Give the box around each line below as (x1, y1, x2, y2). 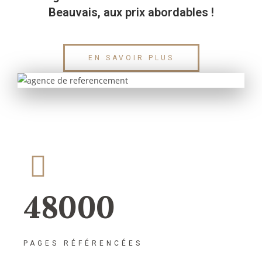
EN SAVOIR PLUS (88, 54, 174, 62)
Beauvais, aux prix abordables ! (48, 5, 214, 19)
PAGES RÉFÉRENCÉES (23, 239, 143, 247)
